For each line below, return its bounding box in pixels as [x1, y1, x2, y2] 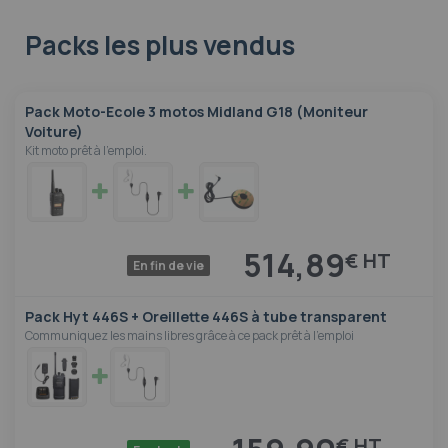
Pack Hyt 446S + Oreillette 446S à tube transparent [25, 307, 387, 327]
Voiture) [25, 122, 83, 142]
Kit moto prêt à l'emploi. [25, 142, 147, 160]
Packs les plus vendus [25, 27, 295, 64]
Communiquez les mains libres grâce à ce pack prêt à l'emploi [25, 327, 354, 345]
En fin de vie [133, 257, 204, 275]
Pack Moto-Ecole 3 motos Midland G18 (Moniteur [25, 102, 368, 122]
